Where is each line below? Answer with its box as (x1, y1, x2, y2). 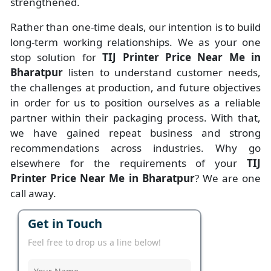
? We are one (194, 171, 261, 186)
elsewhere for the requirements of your (10, 156, 247, 171)
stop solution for (10, 50, 103, 65)
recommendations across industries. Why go (10, 141, 261, 155)
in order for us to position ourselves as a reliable (10, 96, 261, 110)
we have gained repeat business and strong (10, 126, 261, 140)
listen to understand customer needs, (68, 65, 261, 80)
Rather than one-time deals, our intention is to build (10, 20, 261, 34)
